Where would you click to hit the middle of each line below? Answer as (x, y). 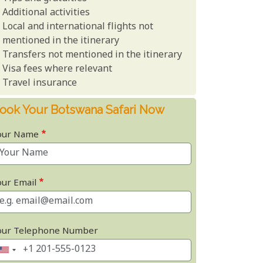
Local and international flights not (78, 27)
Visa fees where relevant (58, 69)
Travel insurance (40, 83)
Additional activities (46, 13)
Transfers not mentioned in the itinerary (92, 55)
